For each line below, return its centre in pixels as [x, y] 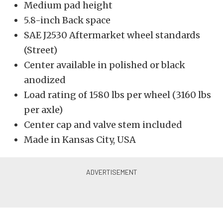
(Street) [41, 50]
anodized [45, 80]
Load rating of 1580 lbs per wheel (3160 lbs [117, 95]
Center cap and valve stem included [103, 125]
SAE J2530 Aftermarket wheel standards [112, 35]
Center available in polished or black [105, 65]
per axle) [43, 110]
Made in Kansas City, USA [80, 140]
